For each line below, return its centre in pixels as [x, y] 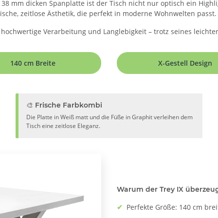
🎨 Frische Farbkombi [64, 105]
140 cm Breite [33, 63]
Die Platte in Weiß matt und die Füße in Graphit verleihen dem [109, 117]
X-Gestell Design [185, 63]
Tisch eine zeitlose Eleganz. [63, 126]
